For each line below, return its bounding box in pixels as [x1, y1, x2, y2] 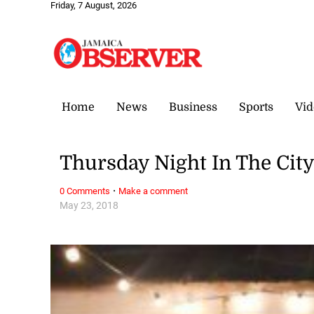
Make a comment [118, 185, 189, 196]
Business [169, 100, 217, 114]
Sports [239, 100, 273, 114]
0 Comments [60, 185, 111, 196]
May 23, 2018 [60, 199, 119, 212]
